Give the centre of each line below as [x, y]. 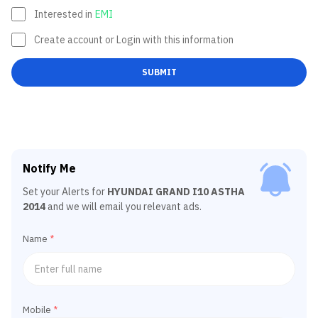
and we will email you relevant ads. [125, 207]
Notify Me [49, 168]
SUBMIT [159, 72]
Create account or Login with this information [134, 40]
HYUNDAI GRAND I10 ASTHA [176, 192]
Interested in [63, 14]
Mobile [37, 310]
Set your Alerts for [65, 192]
